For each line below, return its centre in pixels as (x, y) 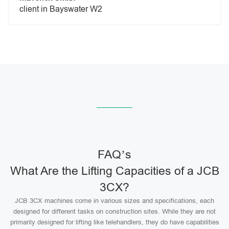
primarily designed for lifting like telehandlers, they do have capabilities (114, 222)
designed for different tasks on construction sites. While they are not (114, 211)
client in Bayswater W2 (61, 9)
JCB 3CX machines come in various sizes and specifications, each (114, 201)
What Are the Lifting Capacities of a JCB (114, 171)
